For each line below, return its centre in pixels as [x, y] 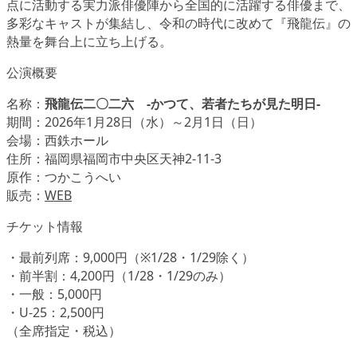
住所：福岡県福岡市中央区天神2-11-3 [114, 159]
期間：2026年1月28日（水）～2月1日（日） [134, 122]
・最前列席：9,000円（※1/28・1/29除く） [130, 258]
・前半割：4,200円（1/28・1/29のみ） [119, 276]
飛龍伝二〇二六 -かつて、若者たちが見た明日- [182, 104]
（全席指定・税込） [64, 331]
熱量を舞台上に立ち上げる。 [89, 42]
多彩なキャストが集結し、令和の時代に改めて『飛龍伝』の [178, 24]
